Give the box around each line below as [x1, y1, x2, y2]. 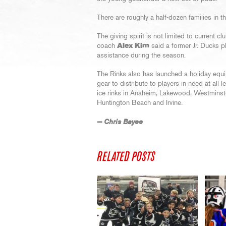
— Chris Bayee [97, 118, 143, 126]
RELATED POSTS [97, 150, 155, 163]
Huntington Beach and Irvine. [97, 99, 183, 106]
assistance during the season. [97, 52, 186, 59]
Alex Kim [117, 42, 149, 49]
